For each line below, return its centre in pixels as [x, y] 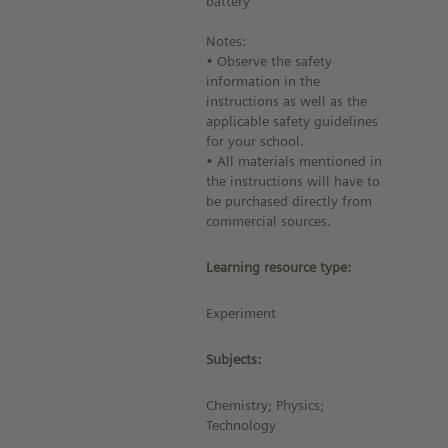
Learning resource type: [279, 267]
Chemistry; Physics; [265, 405]
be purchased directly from [289, 201]
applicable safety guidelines [292, 121]
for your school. [255, 141]
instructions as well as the [287, 101]
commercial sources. [269, 221]
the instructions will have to [293, 181]
